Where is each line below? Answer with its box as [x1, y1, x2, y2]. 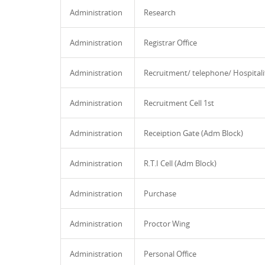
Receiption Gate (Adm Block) [144, 128, 243, 138]
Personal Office [144, 248, 196, 259]
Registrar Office [144, 37, 197, 48]
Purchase [144, 188, 176, 199]
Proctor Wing [144, 218, 190, 229]
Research [144, 7, 176, 18]
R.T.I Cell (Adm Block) [144, 158, 216, 169]
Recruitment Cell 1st [144, 98, 214, 108]
